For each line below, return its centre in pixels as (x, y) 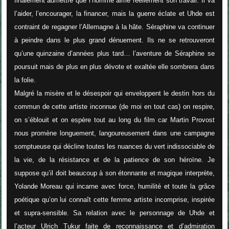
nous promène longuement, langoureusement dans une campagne (114, 133)
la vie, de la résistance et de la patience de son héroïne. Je (114, 160)
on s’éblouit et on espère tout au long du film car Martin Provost (114, 120)
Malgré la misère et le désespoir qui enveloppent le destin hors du (114, 94)
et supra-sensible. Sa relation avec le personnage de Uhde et (114, 213)
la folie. (25, 80)
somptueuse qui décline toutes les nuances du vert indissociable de (114, 147)
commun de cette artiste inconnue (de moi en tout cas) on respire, (114, 107)
